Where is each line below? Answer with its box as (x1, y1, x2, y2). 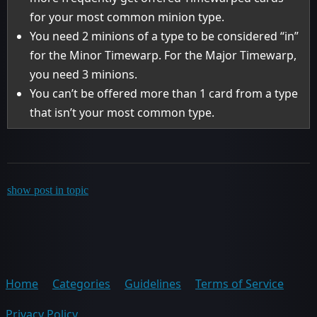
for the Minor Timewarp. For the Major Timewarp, (30, 47, 297, 63)
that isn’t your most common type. (30, 104, 215, 120)
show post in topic (7, 183, 88, 196)
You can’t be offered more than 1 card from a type (30, 85, 299, 101)
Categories (52, 275, 110, 292)
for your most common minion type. (30, 8, 225, 25)
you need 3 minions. (30, 66, 138, 82)
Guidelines (125, 275, 181, 292)
